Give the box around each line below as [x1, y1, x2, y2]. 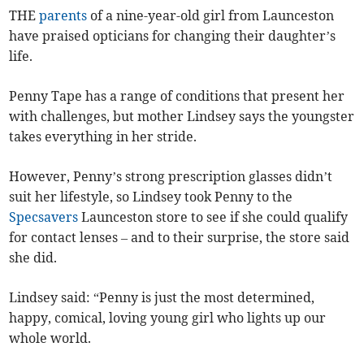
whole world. [9, 330, 92, 347]
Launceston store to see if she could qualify [78, 209, 349, 226]
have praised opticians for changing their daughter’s [9, 28, 336, 45]
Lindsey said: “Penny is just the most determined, [9, 289, 315, 306]
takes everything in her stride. [9, 128, 197, 145]
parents [39, 7, 88, 24]
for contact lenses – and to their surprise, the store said [9, 229, 350, 246]
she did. [9, 249, 58, 266]
